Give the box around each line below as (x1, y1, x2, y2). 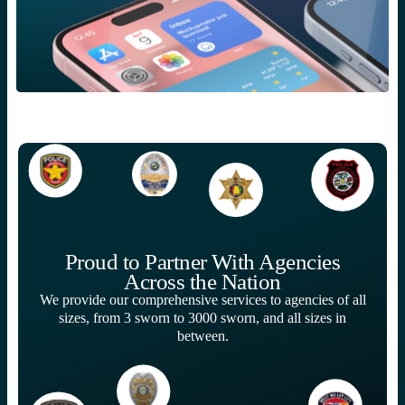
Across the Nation (124, 268, 281, 294)
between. (176, 328, 229, 344)
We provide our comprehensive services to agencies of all (39, 292, 366, 307)
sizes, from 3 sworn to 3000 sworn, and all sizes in (59, 310, 346, 325)
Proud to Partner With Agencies (64, 249, 341, 274)
